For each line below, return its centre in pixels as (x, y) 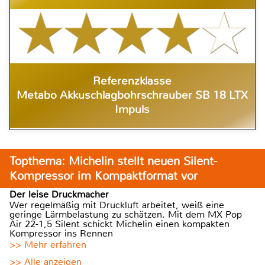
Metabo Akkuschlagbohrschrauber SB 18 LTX (132, 96)
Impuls (132, 110)
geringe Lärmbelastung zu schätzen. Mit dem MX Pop (126, 215)
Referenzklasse (132, 81)
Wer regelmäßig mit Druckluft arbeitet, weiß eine (117, 205)
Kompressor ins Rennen (61, 234)
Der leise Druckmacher (59, 195)
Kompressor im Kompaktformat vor (104, 176)
